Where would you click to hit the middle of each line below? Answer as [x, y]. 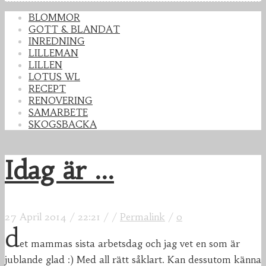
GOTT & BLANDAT [74, 29]
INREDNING [57, 41]
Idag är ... [59, 171]
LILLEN [45, 65]
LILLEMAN [53, 53]
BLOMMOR [54, 18]
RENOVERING [61, 101]
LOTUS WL [54, 77]
